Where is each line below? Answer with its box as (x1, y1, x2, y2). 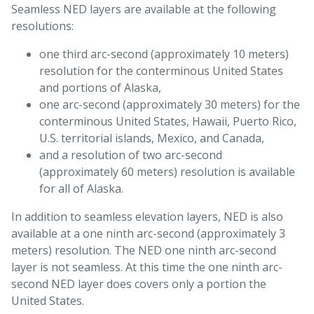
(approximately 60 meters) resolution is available (39, 164, 295, 180)
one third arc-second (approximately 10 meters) (39, 46, 289, 62)
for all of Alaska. (39, 181, 123, 197)
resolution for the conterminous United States (39, 63, 283, 79)
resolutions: (11, 18, 74, 34)
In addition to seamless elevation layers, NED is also (11, 209, 283, 225)
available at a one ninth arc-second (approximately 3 (11, 226, 285, 242)
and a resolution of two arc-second (39, 147, 222, 163)
